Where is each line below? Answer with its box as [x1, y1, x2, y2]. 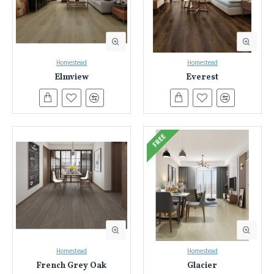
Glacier [187, 259, 218, 272]
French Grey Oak [36, 259, 107, 272]
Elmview [54, 71, 89, 83]
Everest [186, 71, 219, 83]
